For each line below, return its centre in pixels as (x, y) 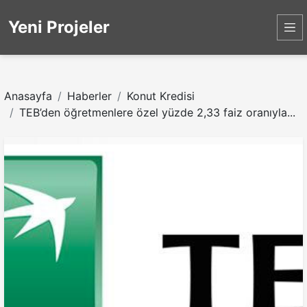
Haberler (89, 96)
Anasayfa (28, 96)
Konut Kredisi (161, 96)
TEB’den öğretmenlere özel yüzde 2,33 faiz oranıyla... (157, 112)
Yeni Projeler (59, 27)
